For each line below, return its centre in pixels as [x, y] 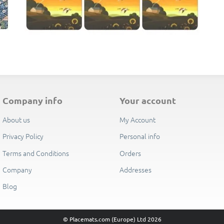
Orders [130, 153]
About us [16, 119]
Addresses [135, 170]
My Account [137, 119]
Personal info [139, 136]
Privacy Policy [23, 136]
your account [150, 100]
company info [35, 100]
